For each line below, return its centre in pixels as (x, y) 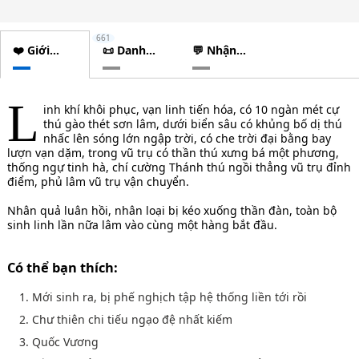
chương (125, 79)
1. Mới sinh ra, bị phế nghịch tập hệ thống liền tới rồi (163, 296)
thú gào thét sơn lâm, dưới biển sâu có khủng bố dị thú (192, 123)
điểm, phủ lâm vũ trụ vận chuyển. (98, 181)
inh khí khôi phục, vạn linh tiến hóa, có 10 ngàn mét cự (191, 109)
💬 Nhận (214, 50)
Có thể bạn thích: (62, 268)
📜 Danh (124, 50)
